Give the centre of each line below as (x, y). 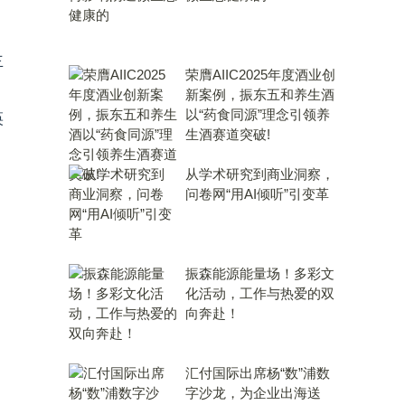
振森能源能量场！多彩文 (260, 273)
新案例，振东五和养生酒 (260, 94)
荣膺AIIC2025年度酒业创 (260, 75)
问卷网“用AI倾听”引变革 (257, 194)
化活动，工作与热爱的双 (260, 293)
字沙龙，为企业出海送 (253, 393)
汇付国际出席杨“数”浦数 (258, 373)
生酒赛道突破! (228, 134)
